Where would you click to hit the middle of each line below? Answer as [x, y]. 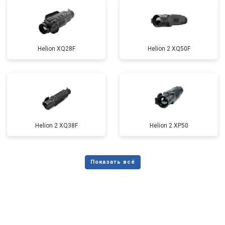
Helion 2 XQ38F [56, 126]
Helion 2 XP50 [169, 126]
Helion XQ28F [56, 49]
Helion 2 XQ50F [169, 49]
